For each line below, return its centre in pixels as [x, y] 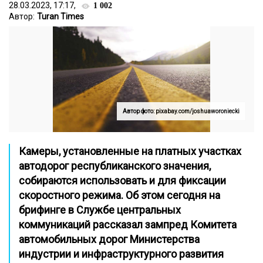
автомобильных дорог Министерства [109, 239]
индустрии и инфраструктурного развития [121, 254]
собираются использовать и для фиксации [122, 181]
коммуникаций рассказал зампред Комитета [128, 225]
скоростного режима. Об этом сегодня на [119, 195]
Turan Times [60, 16]
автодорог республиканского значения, [115, 166]
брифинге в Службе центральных [100, 210]
